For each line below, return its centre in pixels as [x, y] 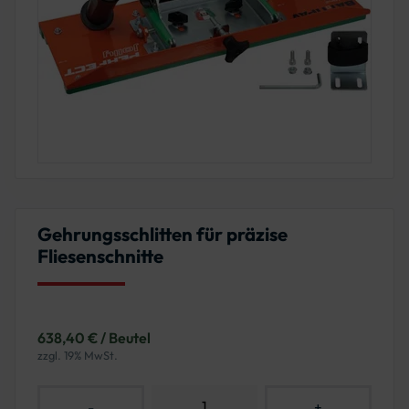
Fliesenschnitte [100, 257]
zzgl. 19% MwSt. [78, 356]
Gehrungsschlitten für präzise [163, 235]
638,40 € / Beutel [94, 338]
